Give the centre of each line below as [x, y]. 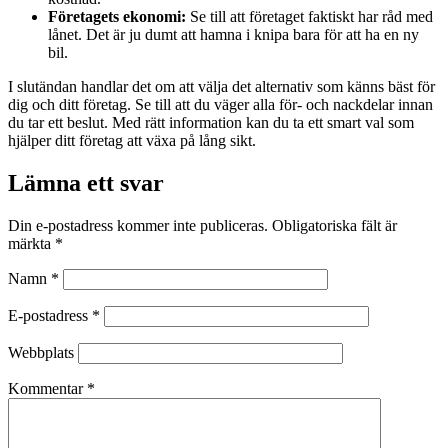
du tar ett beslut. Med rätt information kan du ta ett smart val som [211, 123]
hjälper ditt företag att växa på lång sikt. [132, 141]
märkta [31, 243]
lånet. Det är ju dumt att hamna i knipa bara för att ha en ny [233, 35]
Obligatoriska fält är [334, 225]
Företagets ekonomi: [117, 17]
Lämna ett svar [86, 182]
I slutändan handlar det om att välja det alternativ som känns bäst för [221, 87]
